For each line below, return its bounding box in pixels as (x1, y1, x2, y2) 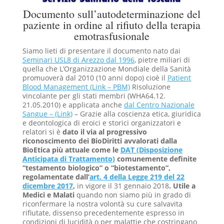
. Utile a (168, 180, 195, 190)
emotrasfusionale (74, 28, 150, 43)
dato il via (60, 126, 98, 136)
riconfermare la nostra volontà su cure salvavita (22, 198, 182, 208)
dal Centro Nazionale (123, 99, 194, 109)
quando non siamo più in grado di (76, 189, 191, 199)
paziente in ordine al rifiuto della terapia (23, 17, 201, 32)
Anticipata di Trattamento (22, 153, 112, 163)
